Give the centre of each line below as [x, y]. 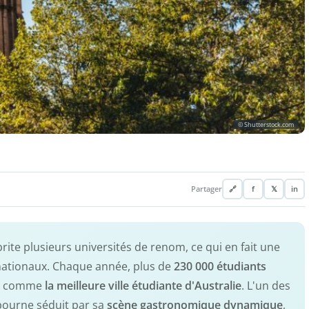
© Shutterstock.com [266, 124]
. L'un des [266, 285]
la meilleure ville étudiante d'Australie [143, 285]
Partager [207, 189]
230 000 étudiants [220, 266]
